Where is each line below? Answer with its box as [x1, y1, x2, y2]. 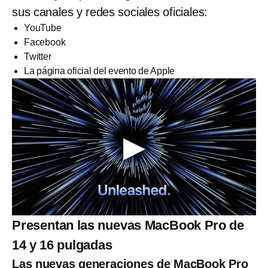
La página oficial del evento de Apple [24, 65, 175, 76]
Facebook [24, 36, 66, 47]
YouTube [24, 22, 62, 33]
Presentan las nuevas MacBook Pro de [12, 218, 244, 233]
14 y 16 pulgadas [12, 237, 112, 253]
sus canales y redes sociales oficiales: [12, 5, 208, 19]
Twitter [24, 51, 51, 62]
